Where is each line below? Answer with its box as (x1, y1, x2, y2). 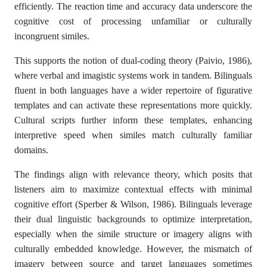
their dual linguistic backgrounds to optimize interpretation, (14, 214, 253, 224)
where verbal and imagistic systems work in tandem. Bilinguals (14, 70, 253, 80)
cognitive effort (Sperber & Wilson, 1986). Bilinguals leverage (14, 199, 253, 209)
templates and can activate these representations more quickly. (14, 100, 253, 110)
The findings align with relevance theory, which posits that (14, 169, 253, 179)
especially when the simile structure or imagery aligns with (14, 229, 253, 239)
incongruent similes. (14, 31, 89, 41)
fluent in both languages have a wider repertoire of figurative (14, 85, 253, 95)
